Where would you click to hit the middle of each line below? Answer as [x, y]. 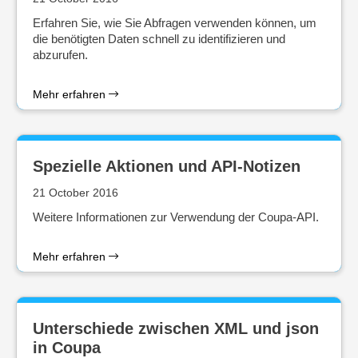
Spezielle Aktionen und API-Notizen [167, 166]
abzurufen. [60, 55]
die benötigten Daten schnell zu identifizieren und [159, 39]
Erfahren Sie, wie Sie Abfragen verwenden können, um [175, 23]
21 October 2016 [76, 193]
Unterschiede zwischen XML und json [176, 328]
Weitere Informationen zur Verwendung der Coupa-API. [176, 217]
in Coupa [67, 348]
